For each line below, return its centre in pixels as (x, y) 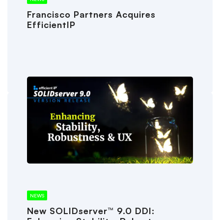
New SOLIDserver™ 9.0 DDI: (91, 211)
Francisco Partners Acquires (91, 14)
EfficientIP (51, 25)
